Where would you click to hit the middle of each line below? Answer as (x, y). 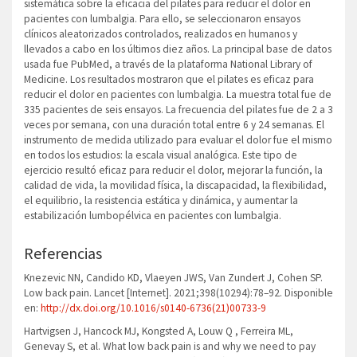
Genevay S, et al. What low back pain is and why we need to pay (170, 347)
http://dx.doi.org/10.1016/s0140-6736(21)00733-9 (153, 308)
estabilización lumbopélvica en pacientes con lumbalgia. (154, 216)
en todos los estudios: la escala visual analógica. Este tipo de (161, 155)
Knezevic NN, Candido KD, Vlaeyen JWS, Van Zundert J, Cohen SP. (173, 278)
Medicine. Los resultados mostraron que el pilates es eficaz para (169, 80)
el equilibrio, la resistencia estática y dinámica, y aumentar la (161, 201)
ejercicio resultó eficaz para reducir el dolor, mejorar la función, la (173, 171)
